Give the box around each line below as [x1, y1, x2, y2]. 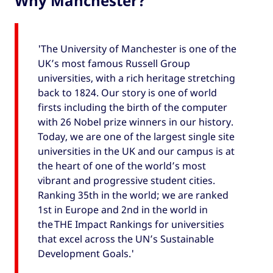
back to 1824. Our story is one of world [38, 85, 217, 99]
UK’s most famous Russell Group [38, 56, 190, 70]
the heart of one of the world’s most [38, 158, 206, 172]
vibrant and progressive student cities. [38, 173, 215, 187]
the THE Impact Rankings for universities [38, 217, 224, 231]
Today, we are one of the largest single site [38, 129, 235, 143]
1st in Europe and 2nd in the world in [38, 202, 208, 216]
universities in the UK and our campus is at [38, 144, 235, 158]
